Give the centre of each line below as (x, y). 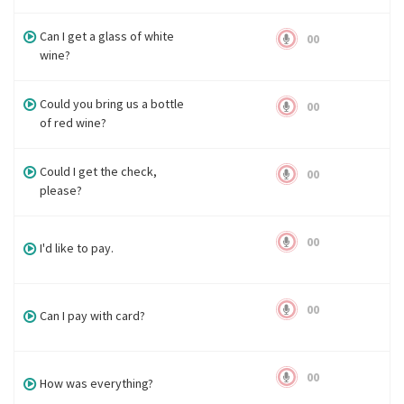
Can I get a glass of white (107, 36)
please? (61, 190)
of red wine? (73, 123)
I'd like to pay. (77, 248)
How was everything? (97, 383)
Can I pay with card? (93, 316)
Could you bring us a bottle (112, 104)
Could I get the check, (99, 171)
